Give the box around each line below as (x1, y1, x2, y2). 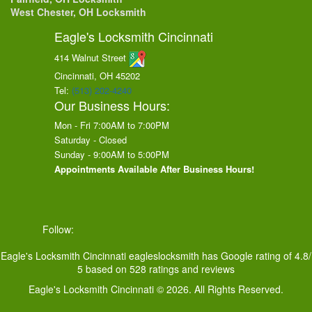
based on (83, 262, 130, 276)
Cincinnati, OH (54, 69, 113, 83)
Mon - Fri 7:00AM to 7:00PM (54, 118, 169, 132)
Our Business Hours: (54, 96, 170, 115)
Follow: (42, 222, 77, 237)
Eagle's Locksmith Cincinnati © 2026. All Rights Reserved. (29, 282, 283, 297)
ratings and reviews (146, 262, 235, 276)
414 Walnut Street (54, 50, 129, 64)
